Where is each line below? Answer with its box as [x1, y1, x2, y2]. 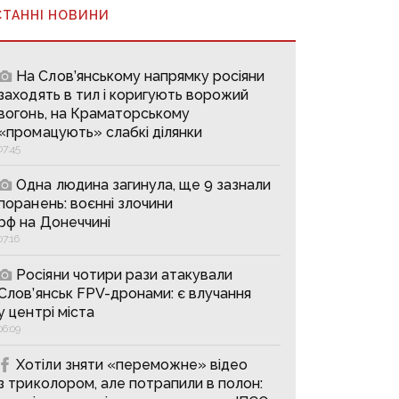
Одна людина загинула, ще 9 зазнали [16, 175, 272, 193]
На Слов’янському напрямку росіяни [16, 67, 265, 85]
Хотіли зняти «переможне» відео [16, 355, 248, 373]
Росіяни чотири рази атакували [16, 265, 233, 283]
